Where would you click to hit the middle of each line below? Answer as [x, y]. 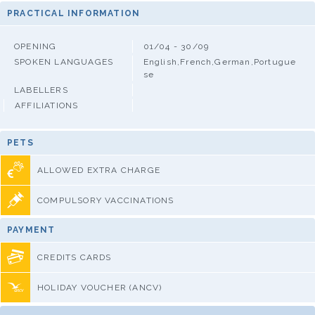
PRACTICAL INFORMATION [74, 13]
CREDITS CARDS [75, 257]
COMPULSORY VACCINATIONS [106, 200]
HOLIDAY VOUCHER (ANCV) [100, 287]
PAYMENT [31, 230]
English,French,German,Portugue [220, 62]
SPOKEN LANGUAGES [64, 62]
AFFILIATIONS [47, 105]
